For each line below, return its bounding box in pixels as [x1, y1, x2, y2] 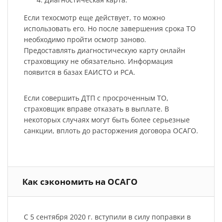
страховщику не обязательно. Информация [23, 56, 173, 66]
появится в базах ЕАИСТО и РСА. [23, 67, 135, 77]
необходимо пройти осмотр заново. [23, 34, 146, 44]
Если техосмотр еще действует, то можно [23, 12, 165, 22]
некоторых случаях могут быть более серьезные [23, 114, 190, 124]
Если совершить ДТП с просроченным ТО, [23, 93, 168, 103]
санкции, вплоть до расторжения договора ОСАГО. [23, 125, 198, 135]
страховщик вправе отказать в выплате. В [23, 104, 169, 113]
